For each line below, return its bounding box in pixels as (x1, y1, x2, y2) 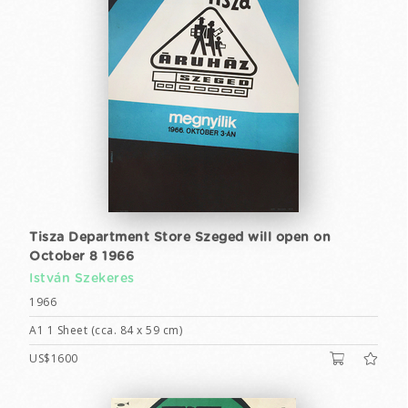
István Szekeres (29, 272, 135, 285)
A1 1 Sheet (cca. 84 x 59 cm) (29, 322, 182, 338)
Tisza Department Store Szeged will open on (29, 231, 331, 244)
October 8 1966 (29, 250, 134, 263)
